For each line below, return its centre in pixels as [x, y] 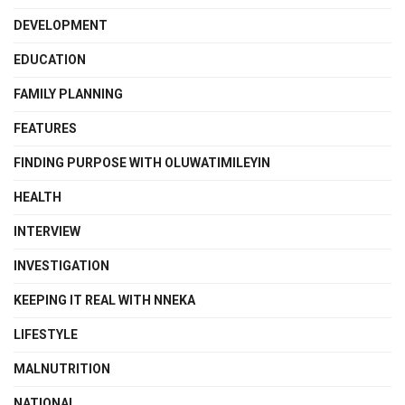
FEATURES [45, 129]
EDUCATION [50, 60]
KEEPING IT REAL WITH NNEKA [104, 301]
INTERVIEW [47, 232]
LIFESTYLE [46, 335]
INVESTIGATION [61, 266]
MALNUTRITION [62, 369]
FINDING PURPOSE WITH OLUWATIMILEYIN [142, 163]
